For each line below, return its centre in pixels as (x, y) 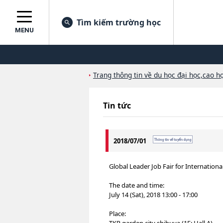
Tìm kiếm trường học (119, 22)
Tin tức (117, 106)
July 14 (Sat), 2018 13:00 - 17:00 (153, 195)
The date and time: (137, 185)
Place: (117, 214)
